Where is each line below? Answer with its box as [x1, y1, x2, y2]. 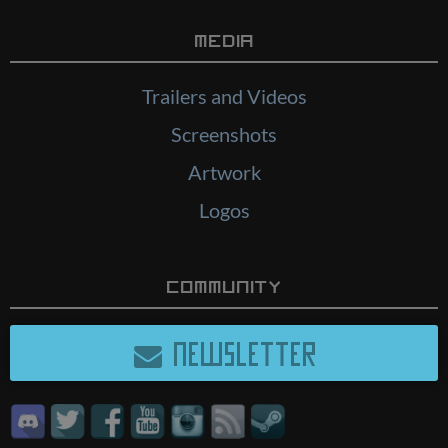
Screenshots [171, 121, 277, 146]
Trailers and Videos [141, 83, 307, 108]
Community [166, 273, 282, 296]
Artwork [187, 159, 261, 184]
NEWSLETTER [164, 335, 315, 369]
